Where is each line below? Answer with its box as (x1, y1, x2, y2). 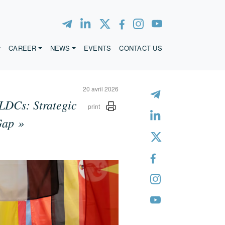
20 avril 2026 (82, 84, 119, 93)
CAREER (9, 43, 37, 53)
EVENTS (83, 43, 111, 53)
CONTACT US (119, 43, 162, 53)
